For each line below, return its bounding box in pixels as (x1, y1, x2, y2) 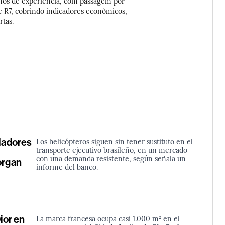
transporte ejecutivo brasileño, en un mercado (36, 145, 187, 155)
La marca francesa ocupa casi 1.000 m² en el (36, 213, 180, 223)
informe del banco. (36, 162, 98, 172)
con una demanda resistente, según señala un (36, 153, 186, 163)
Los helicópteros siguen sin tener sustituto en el (36, 136, 193, 146)
